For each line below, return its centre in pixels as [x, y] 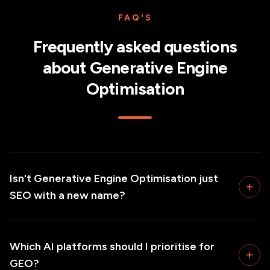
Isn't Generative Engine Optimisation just [114, 178]
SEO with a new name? [67, 195]
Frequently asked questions [135, 46]
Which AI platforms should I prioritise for [112, 246]
